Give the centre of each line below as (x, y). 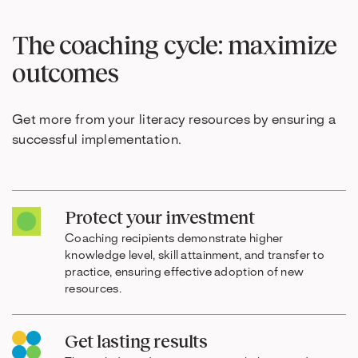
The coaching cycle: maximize (175, 45)
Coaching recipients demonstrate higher (174, 239)
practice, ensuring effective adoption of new (185, 273)
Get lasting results (136, 341)
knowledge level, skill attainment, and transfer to (195, 256)
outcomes (66, 73)
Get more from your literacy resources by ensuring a (174, 120)
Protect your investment (160, 217)
